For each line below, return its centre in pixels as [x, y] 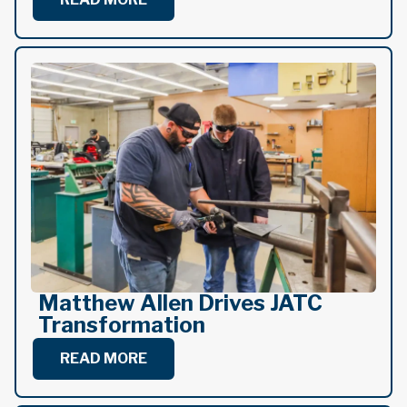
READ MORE [104, 359]
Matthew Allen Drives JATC [180, 303]
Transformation [122, 325]
